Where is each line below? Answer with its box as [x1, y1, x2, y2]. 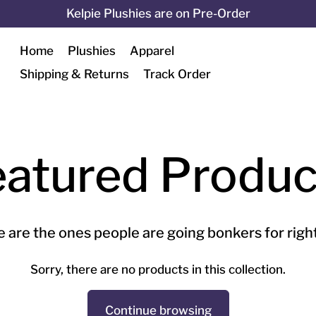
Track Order [143, 66, 211, 81]
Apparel [130, 43, 174, 58]
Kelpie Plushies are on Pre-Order [66, 6, 250, 20]
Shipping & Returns [20, 66, 129, 81]
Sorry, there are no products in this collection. [30, 262, 286, 276]
